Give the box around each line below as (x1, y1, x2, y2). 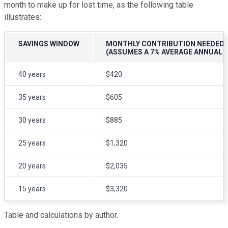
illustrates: (4, 12, 41, 22)
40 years (18, 70, 46, 78)
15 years (18, 184, 46, 193)
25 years (18, 138, 46, 147)
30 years (18, 116, 46, 124)
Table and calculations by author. (4, 210, 118, 220)
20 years (18, 161, 46, 170)
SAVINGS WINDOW (18, 39, 79, 48)
